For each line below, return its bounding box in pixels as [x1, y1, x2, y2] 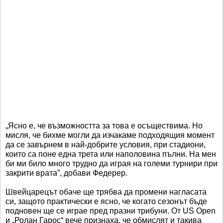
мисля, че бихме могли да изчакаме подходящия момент [5, 131, 215, 140]
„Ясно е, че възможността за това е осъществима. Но [5, 121, 203, 130]
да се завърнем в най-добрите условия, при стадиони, [5, 140, 206, 149]
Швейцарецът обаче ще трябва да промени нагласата [5, 188, 207, 197]
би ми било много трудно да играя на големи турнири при [5, 159, 218, 168]
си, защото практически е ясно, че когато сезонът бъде [5, 197, 207, 206]
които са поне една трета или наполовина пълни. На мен [5, 150, 216, 159]
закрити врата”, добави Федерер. [5, 169, 127, 178]
